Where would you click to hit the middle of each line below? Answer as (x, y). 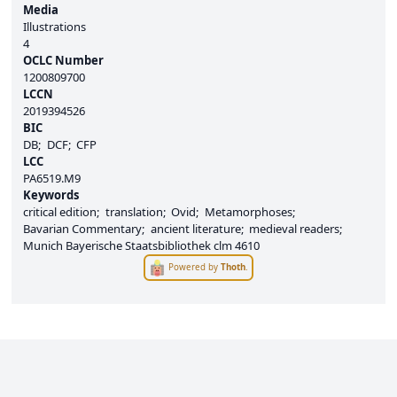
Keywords (51, 195)
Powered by (195, 267)
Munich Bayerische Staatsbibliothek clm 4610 (141, 246)
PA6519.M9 (52, 179)
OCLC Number (63, 61)
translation (134, 212)
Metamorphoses (248, 212)
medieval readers (294, 229)
